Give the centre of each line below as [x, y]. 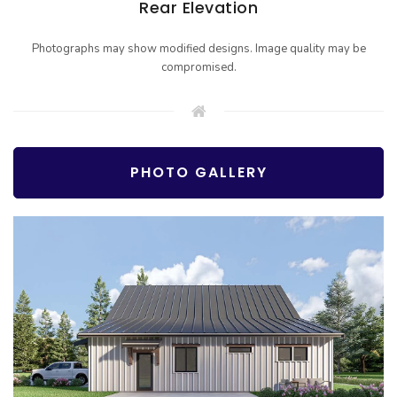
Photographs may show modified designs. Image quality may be [198, 49]
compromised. [198, 68]
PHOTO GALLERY [198, 173]
